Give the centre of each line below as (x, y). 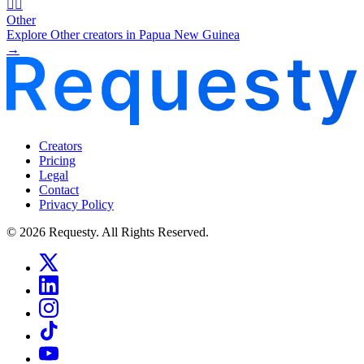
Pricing (57, 160)
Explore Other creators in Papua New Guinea (123, 34)
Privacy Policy (76, 204)
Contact (59, 189)
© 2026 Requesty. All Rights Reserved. (108, 232)
